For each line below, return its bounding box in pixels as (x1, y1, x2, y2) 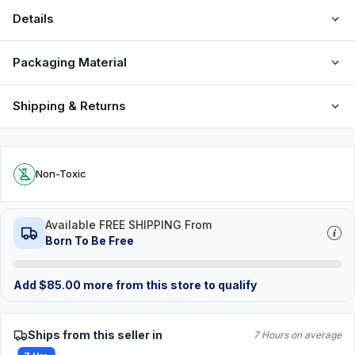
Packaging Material (13, 55, 127, 70)
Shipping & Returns (13, 98, 126, 113)
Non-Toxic (36, 167, 86, 180)
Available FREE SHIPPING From (45, 218, 212, 231)
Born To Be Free (45, 234, 134, 247)
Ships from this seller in (28, 328, 162, 342)
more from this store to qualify (81, 278, 257, 292)
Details (13, 11, 54, 26)
